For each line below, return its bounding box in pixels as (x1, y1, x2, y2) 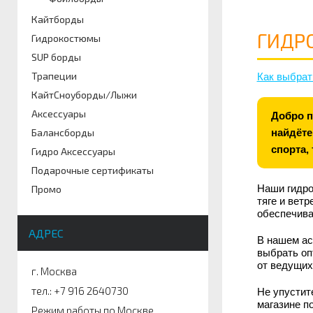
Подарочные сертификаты (31, 164, 154, 176)
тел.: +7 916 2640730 (31, 284, 129, 297)
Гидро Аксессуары (31, 145, 115, 157)
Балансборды (31, 126, 94, 138)
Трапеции (31, 70, 77, 82)
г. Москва (31, 265, 77, 277)
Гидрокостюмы (31, 32, 101, 44)
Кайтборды (31, 13, 84, 25)
